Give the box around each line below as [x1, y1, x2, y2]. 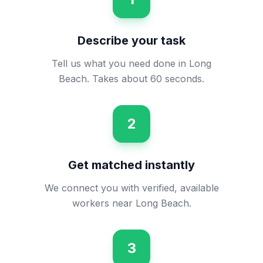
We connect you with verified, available [44, 182, 219, 194]
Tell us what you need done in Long [52, 58, 211, 69]
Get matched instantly [68, 158, 195, 172]
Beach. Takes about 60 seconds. [59, 73, 204, 85]
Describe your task [77, 33, 186, 48]
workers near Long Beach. [72, 197, 191, 209]
